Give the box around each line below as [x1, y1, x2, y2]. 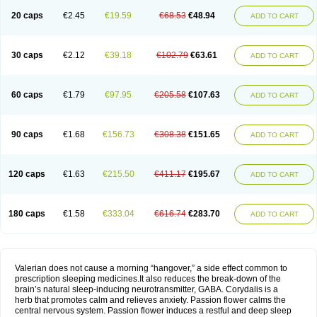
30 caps [11, 50, 43, 60]
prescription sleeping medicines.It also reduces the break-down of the [15, 274, 281, 284]
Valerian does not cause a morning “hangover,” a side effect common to [15, 263, 287, 273]
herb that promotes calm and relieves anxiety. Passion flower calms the [15, 295, 286, 305]
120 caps [8, 169, 45, 179]
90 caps [11, 129, 43, 139]
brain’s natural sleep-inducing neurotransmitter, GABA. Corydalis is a [15, 284, 278, 294]
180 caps [8, 209, 45, 219]
